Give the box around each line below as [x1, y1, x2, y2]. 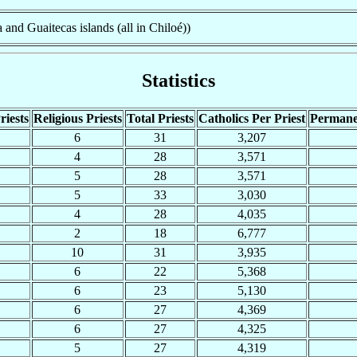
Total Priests [126, 111, 194, 125]
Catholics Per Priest [198, 111, 305, 125]
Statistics [142, 69, 215, 91]
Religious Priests [33, 111, 122, 125]
